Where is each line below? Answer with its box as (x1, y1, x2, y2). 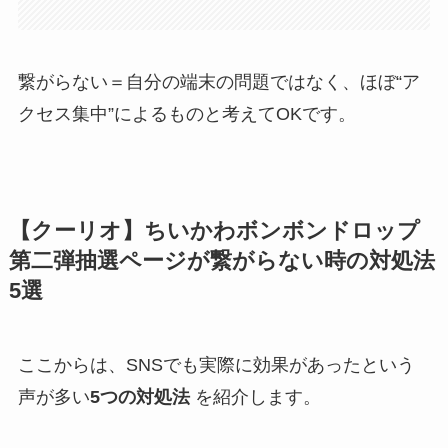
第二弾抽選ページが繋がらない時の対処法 (8, 248, 435, 273)
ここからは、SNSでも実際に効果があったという (17, 354, 415, 375)
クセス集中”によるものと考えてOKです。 (17, 103, 356, 124)
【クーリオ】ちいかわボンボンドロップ (8, 218, 420, 243)
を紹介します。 (189, 386, 321, 407)
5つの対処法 (89, 386, 190, 407)
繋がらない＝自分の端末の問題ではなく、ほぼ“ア (17, 71, 420, 92)
